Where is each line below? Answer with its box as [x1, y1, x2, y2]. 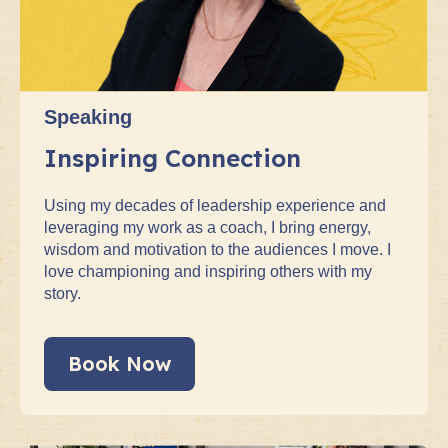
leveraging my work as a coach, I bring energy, [44, 218, 371, 236]
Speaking [44, 105, 132, 128]
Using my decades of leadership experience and [44, 196, 386, 214]
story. [44, 284, 81, 302]
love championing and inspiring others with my [44, 262, 372, 280]
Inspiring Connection [44, 142, 301, 173]
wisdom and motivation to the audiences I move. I [44, 240, 391, 258]
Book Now [68, 350, 171, 376]
